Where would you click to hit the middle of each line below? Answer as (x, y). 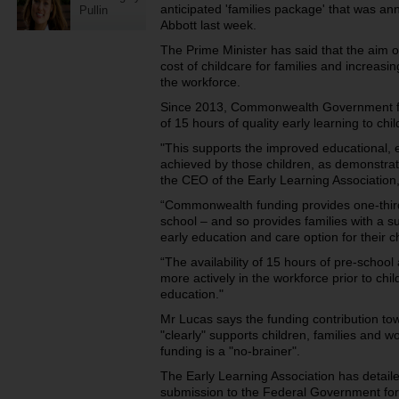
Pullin (94, 10)
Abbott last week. (210, 25)
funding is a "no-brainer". (232, 351)
